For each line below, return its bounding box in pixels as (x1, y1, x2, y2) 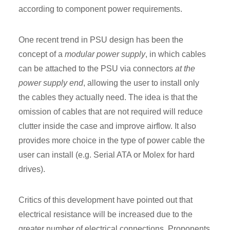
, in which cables (145, 50, 206, 59)
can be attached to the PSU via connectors (18, 64, 175, 73)
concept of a (18, 50, 65, 59)
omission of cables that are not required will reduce (18, 107, 203, 117)
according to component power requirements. (18, 5, 182, 14)
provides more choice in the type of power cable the (18, 136, 205, 145)
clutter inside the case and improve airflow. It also (18, 122, 196, 131)
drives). (18, 165, 45, 174)
